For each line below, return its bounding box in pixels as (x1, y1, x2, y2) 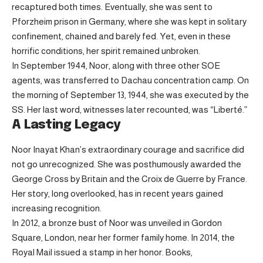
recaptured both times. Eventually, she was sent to (12, 2, 213, 12)
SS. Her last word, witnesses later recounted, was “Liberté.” (12, 104, 247, 115)
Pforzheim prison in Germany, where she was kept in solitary (12, 16, 247, 27)
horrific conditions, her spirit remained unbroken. (12, 46, 200, 56)
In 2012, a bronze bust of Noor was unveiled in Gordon (12, 218, 222, 228)
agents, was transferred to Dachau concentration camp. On (12, 75, 249, 86)
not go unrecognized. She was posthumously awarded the (12, 159, 241, 170)
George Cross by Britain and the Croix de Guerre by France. (12, 174, 247, 184)
